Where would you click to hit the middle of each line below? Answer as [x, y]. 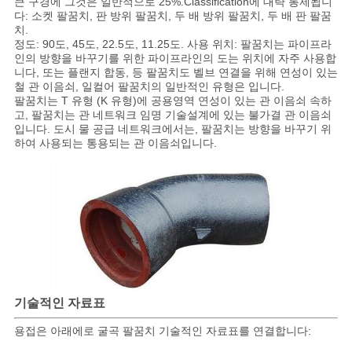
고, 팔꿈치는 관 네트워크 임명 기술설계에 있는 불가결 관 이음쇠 [172, 114]
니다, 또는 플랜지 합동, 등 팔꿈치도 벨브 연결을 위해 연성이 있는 [176, 72]
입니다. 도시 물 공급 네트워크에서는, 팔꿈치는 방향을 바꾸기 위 [172, 128]
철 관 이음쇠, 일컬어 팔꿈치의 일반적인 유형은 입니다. [149, 86]
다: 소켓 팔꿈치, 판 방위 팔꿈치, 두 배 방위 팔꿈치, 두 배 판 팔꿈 [172, 15]
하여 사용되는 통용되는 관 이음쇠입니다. [115, 143]
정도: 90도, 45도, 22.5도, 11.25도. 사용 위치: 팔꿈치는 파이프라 [172, 44]
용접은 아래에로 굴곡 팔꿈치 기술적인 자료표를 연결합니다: [162, 331]
